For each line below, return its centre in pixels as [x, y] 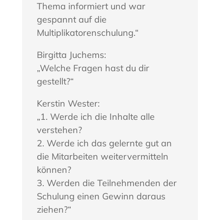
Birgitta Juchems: [71, 55]
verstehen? [59, 130]
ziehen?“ [54, 210]
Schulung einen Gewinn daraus [101, 196]
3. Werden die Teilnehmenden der [107, 183]
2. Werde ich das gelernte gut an [104, 143]
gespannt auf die [71, 20]
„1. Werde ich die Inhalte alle [96, 117]
